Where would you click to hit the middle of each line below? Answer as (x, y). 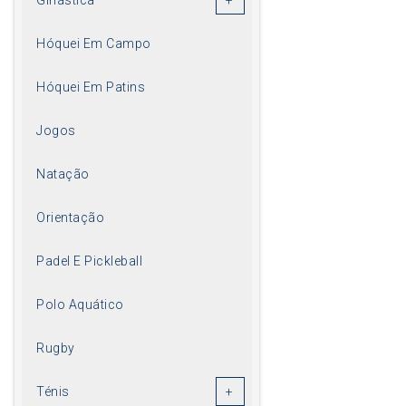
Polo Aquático (80, 304)
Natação (63, 174)
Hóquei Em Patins (91, 87)
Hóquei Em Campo (94, 43)
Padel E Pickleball (89, 261)
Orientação (70, 217)
